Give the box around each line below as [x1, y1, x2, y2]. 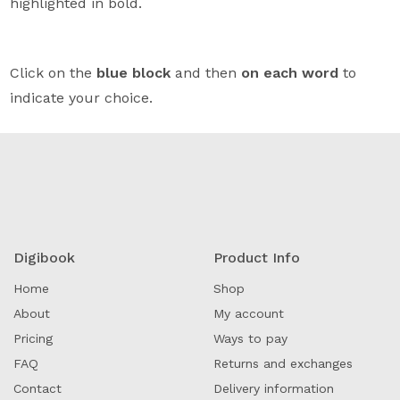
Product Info [213, 248, 300, 266]
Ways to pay [213, 330, 287, 346]
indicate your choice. [10, 88, 154, 106]
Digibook [13, 248, 75, 266]
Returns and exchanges [213, 355, 353, 371]
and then [171, 63, 242, 81]
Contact [13, 380, 62, 396]
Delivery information [213, 380, 334, 396]
